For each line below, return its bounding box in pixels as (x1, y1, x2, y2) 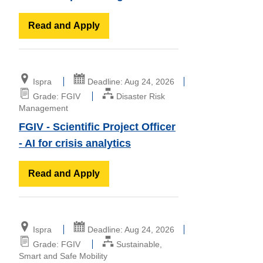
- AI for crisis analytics (19, 137, 131, 149)
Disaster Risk (114, 91, 165, 101)
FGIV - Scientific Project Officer (19, 120, 176, 133)
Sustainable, (114, 239, 162, 249)
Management (19, 103, 68, 113)
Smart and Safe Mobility (19, 251, 107, 261)
